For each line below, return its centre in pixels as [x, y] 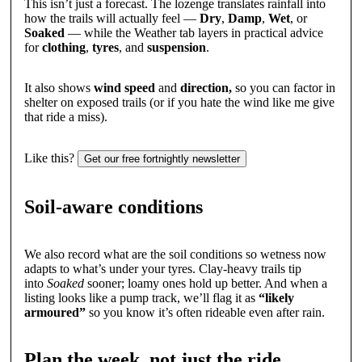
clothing [63, 48]
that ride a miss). [65, 117]
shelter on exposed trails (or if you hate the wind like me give [179, 103]
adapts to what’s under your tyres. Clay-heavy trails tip [162, 269]
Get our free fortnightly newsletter [162, 159]
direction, [206, 88]
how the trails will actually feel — [112, 19]
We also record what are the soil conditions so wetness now [175, 255]
